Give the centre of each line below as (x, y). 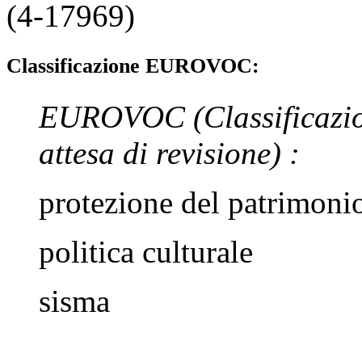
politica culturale (146, 251)
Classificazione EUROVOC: (133, 65)
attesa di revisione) (164, 153)
